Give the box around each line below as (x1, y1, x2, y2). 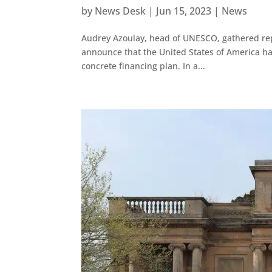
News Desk (95, 4, 146, 18)
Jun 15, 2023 (156, 4, 212, 18)
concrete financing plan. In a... (81, 60, 206, 72)
